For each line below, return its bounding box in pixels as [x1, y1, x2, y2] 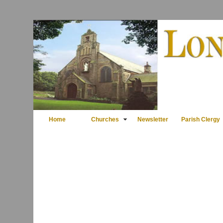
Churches [91, 116, 119, 123]
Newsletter [137, 116, 169, 123]
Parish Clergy [181, 116, 221, 123]
